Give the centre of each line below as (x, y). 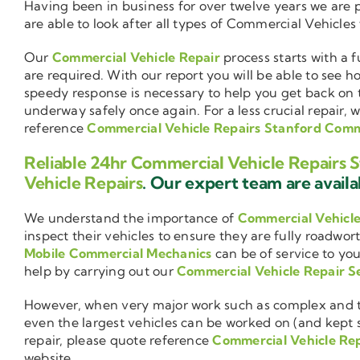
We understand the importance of (131, 218)
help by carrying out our (101, 271)
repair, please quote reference (119, 340)
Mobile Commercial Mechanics (118, 254)
